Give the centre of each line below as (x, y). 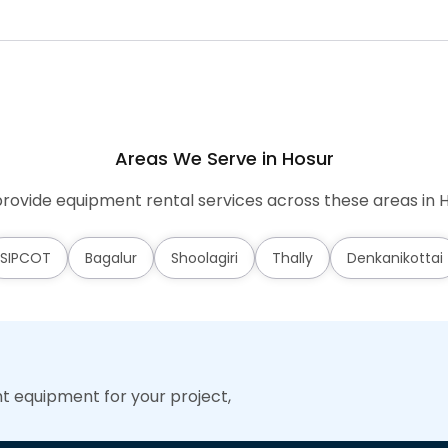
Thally (292, 258)
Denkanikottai (395, 258)
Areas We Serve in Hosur (224, 158)
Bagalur (111, 258)
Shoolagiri (204, 258)
